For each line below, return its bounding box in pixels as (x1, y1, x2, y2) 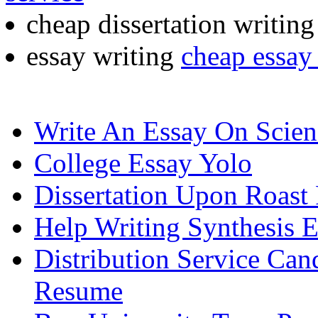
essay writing (26, 40, 181, 71)
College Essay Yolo (34, 147, 252, 178)
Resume (34, 275, 123, 306)
